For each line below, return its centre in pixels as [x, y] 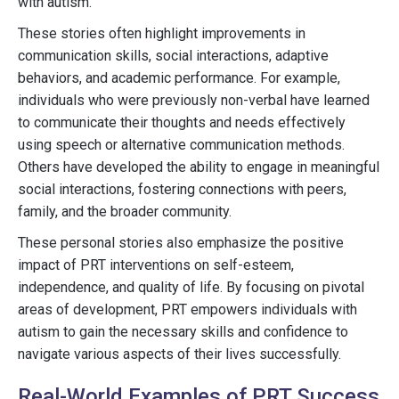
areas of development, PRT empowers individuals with [187, 309]
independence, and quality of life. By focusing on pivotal [191, 287]
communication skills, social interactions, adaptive [173, 56]
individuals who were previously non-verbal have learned [194, 100]
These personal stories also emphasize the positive [181, 243]
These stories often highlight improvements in [162, 33]
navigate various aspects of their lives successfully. [179, 354]
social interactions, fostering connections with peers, [182, 189]
